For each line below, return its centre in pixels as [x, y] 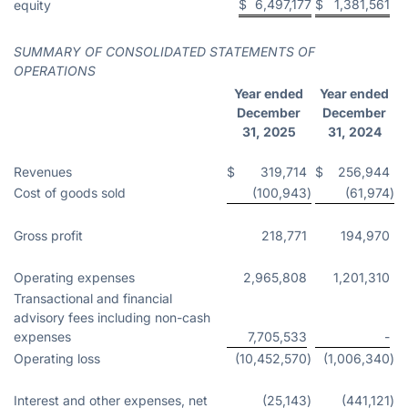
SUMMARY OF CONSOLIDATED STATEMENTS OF [164, 51]
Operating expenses [74, 277]
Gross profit [48, 235]
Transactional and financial [93, 298]
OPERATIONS [55, 70]
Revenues [43, 171]
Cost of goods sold [70, 192]
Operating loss [57, 358]
